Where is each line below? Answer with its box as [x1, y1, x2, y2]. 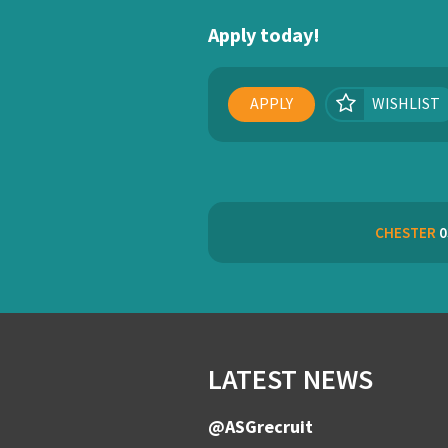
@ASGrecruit [208, 415, 313, 438]
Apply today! [208, 22, 320, 47]
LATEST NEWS [208, 361, 373, 397]
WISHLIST [372, 93, 440, 113]
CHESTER [374, 223, 436, 242]
